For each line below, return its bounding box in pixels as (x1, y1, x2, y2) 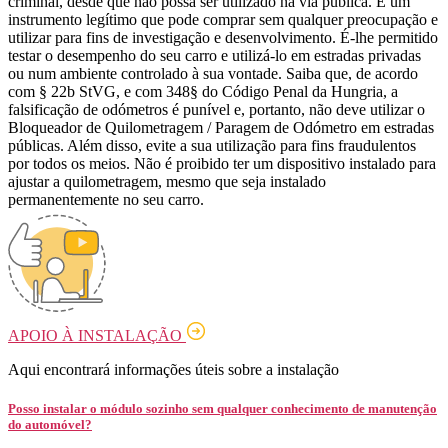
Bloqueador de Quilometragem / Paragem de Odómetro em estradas (8, 118, 434, 136)
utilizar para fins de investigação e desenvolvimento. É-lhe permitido (8, 28, 438, 46)
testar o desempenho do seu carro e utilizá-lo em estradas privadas (8, 46, 421, 64)
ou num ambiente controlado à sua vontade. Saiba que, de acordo (8, 64, 418, 82)
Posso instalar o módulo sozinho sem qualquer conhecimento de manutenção (8, 400, 437, 416)
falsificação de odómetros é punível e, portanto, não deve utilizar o (8, 100, 425, 118)
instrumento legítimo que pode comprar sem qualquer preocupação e (8, 10, 438, 28)
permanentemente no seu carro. (8, 190, 204, 208)
